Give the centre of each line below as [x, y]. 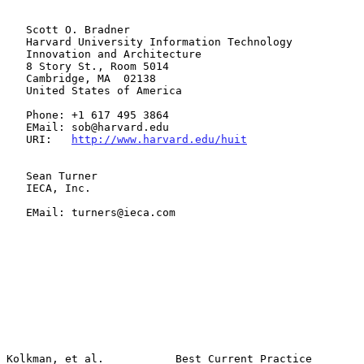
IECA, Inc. [16, 188]
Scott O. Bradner [16, 29]
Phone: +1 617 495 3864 [16, 115]
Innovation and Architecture [16, 54]
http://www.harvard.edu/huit [159, 139]
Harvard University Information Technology [16, 41]
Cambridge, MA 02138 [16, 78]
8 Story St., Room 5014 [16, 66]
